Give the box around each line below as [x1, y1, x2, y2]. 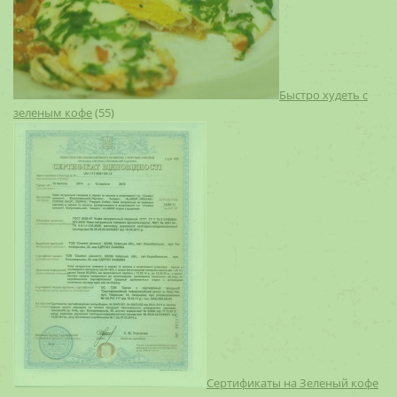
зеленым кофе [13, 105, 92, 121]
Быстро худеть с [279, 87, 368, 103]
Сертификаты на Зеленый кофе [206, 375, 378, 391]
